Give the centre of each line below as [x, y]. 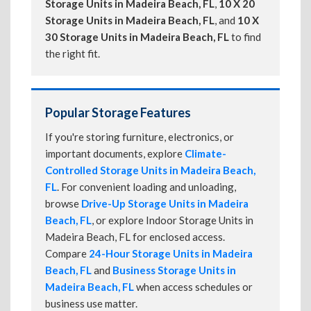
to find [245, 37]
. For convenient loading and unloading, [146, 187]
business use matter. [91, 303]
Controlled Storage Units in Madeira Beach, [150, 170]
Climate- [205, 153]
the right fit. [73, 53]
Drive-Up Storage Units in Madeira [165, 203]
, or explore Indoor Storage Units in [173, 220]
